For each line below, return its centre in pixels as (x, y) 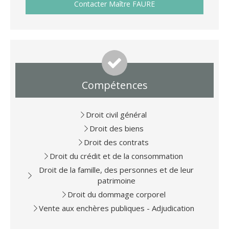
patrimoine (116, 181)
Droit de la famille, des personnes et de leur (116, 170)
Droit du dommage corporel (116, 194)
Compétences (114, 85)
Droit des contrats (116, 142)
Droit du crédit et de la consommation (116, 156)
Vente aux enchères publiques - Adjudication (116, 208)
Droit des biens (116, 129)
